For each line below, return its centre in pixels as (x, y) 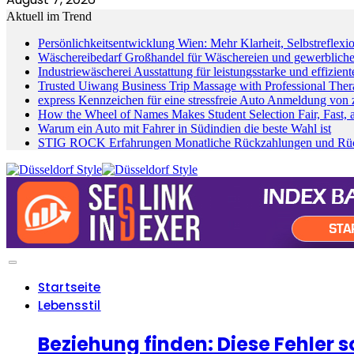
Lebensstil (70, 306)
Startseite (70, 288)
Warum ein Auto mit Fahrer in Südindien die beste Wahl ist (185, 129)
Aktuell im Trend (49, 17)
